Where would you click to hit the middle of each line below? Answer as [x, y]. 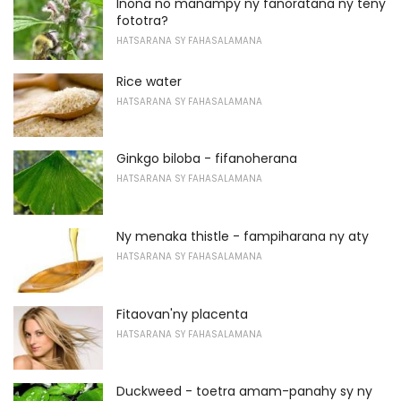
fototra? [142, 20]
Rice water [149, 81]
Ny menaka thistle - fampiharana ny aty [243, 236]
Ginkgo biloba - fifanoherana [207, 159]
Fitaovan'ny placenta [182, 314]
